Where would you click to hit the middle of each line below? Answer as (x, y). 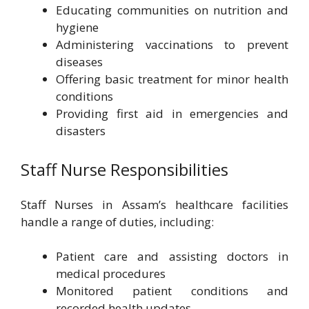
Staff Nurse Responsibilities (124, 169)
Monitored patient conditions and (172, 291)
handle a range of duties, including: (117, 221)
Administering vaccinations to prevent (172, 44)
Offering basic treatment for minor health (172, 79)
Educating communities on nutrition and (172, 10)
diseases (79, 62)
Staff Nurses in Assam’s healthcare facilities (154, 204)
